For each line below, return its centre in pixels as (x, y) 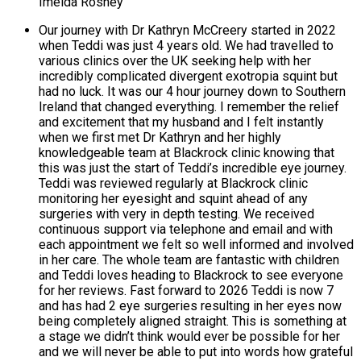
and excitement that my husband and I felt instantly (181, 122)
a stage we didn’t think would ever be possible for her (189, 337)
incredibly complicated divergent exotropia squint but (188, 77)
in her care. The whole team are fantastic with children (189, 260)
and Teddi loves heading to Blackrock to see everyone (191, 276)
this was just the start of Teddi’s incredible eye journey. (193, 168)
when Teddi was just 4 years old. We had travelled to (186, 46)
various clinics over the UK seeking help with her (175, 61)
